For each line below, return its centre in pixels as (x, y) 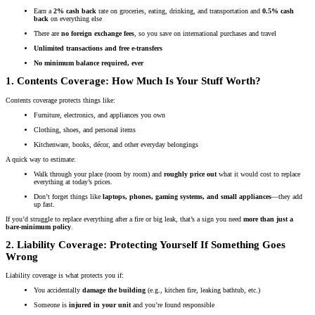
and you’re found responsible (173, 305)
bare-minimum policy (38, 226)
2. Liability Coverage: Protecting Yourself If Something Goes (146, 245)
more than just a (268, 219)
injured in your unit (100, 305)
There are (47, 33)
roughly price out (190, 174)
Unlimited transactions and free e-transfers (98, 48)
